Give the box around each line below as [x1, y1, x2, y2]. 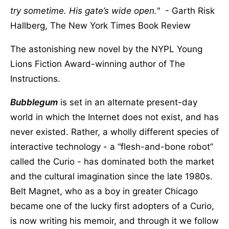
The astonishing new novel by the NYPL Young [10, 43, 202, 54]
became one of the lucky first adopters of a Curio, [10, 200, 214, 211]
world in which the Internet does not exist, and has [10, 111, 219, 122]
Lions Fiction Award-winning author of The [10, 58, 185, 69]
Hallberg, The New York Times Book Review [10, 20, 191, 31]
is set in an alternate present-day [58, 97, 197, 107]
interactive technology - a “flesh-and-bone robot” [10, 141, 213, 152]
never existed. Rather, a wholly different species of [10, 126, 219, 137]
